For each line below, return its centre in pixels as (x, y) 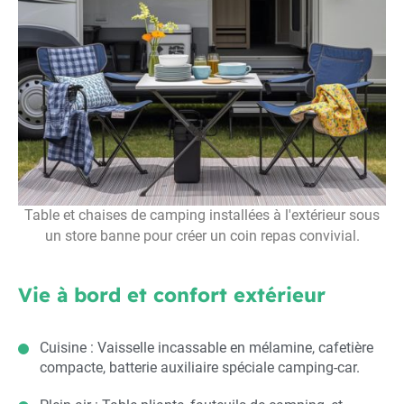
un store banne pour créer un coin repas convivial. (202, 236)
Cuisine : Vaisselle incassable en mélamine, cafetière (207, 347)
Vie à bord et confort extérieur (172, 294)
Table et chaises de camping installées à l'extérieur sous (202, 215)
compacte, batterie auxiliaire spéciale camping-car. (200, 367)
